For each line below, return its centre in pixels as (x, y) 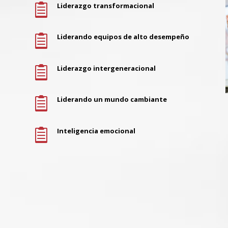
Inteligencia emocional (96, 131)
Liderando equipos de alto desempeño (123, 37)
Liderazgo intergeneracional (106, 68)
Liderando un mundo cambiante (112, 99)
